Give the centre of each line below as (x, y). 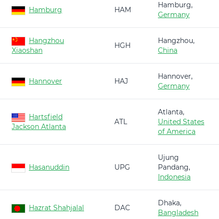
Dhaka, (170, 203)
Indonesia (174, 177)
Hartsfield (46, 117)
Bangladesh (178, 213)
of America (177, 131)
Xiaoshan (27, 50)
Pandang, (174, 167)
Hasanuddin (49, 167)
